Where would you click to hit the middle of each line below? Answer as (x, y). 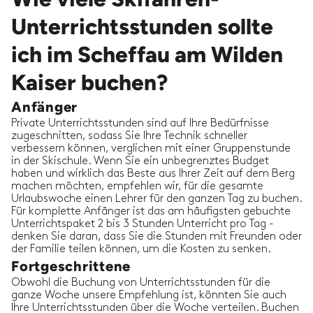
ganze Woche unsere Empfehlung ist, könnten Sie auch (149, 296)
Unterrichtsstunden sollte (142, 27)
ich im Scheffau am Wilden (147, 55)
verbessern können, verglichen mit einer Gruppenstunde (151, 149)
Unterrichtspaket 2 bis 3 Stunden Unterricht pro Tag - (143, 224)
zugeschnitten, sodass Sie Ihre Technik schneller (129, 136)
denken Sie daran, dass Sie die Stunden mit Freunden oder (156, 237)
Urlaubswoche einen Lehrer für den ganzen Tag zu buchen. (156, 199)
